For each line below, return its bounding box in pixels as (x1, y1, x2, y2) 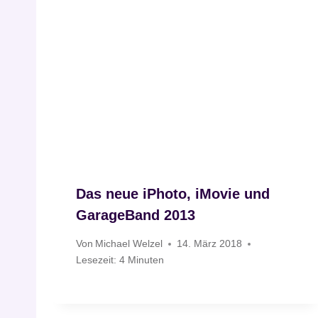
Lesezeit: (76, 254, 116, 266)
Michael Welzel (95, 238, 163, 250)
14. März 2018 (177, 238, 243, 250)
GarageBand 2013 (76, 207, 195, 223)
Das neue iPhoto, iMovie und (76, 185, 270, 202)
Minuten (128, 254, 164, 266)
